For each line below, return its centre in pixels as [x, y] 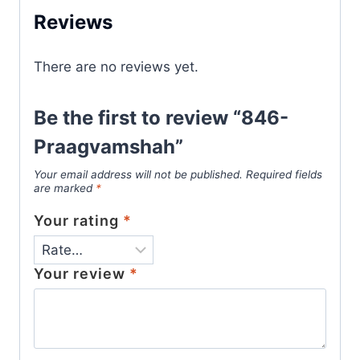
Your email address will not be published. [138, 174]
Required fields [284, 174]
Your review [82, 274]
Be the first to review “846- [161, 117]
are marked [65, 188]
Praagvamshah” [108, 146]
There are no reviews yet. [116, 66]
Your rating [78, 221]
